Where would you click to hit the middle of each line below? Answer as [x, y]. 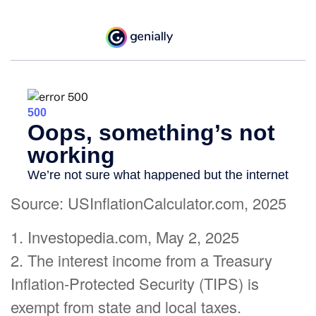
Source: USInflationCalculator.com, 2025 [148, 203]
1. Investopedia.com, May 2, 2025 [125, 237]
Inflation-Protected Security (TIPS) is [135, 284]
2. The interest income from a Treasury [141, 260]
